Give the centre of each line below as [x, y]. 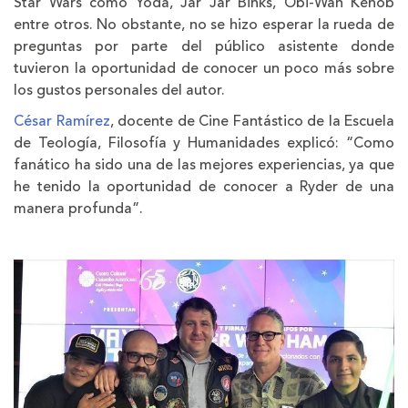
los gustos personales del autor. [119, 90]
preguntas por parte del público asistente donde [204, 46]
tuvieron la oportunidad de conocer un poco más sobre [204, 68]
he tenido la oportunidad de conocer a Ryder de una [204, 186]
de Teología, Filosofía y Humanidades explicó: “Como [204, 143]
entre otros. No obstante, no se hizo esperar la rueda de [204, 24]
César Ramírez [62, 121]
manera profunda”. [78, 208]
